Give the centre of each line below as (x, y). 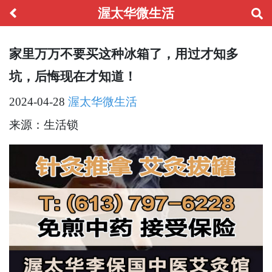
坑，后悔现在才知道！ (73, 76)
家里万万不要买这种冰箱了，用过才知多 (124, 54)
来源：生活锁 (44, 125)
